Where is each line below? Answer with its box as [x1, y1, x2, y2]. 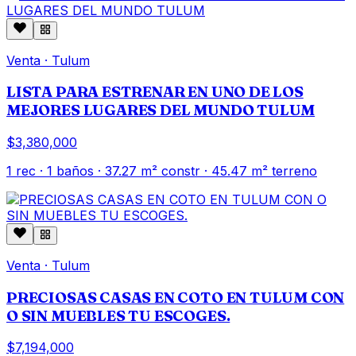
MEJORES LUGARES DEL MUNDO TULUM [6, 101, 315, 120]
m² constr [137, 163, 200, 179]
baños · [52, 163, 105, 179]
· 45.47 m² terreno [200, 163, 317, 179]
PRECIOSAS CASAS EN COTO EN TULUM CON [6, 288, 345, 307]
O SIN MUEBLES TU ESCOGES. [6, 306, 230, 325]
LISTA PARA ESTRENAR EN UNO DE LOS [6, 83, 304, 102]
